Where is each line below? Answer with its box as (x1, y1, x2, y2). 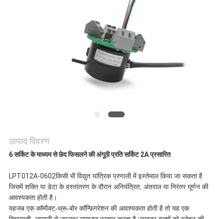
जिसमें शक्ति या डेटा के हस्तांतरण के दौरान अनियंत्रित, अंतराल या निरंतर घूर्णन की (8, 183, 208, 191)
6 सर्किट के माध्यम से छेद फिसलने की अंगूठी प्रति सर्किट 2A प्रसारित (8, 151, 171, 159)
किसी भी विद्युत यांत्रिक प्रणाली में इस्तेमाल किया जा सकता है (55, 172, 202, 180)
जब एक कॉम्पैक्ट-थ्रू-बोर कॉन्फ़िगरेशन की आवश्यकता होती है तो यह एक (16, 204, 189, 213)
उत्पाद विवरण (8, 136, 49, 147)
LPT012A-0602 (8, 172, 56, 180)
